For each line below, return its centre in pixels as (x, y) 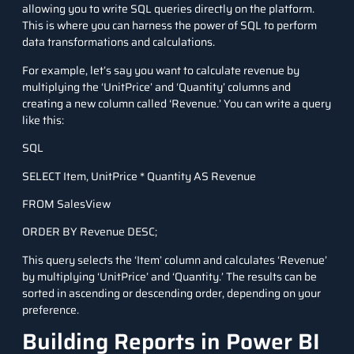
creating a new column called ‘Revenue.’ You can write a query (177, 103)
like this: (43, 120)
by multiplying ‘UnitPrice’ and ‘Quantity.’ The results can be (169, 276)
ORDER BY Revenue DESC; (90, 232)
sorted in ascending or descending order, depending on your (171, 293)
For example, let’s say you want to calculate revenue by (161, 70)
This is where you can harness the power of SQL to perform (169, 26)
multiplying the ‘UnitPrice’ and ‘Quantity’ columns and (156, 87)
